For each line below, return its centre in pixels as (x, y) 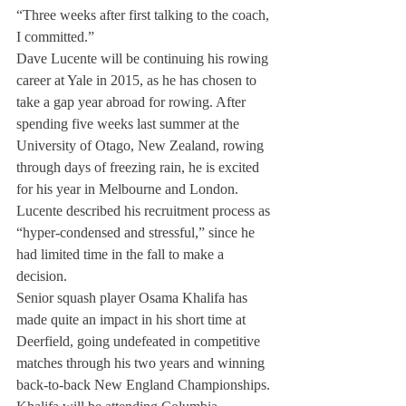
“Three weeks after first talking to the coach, (145, 15)
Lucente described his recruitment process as (145, 211)
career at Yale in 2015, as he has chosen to (138, 80)
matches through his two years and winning (142, 363)
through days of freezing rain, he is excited (140, 167)
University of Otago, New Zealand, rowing (142, 145)
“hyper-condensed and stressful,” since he (137, 232)
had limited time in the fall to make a (122, 254)
